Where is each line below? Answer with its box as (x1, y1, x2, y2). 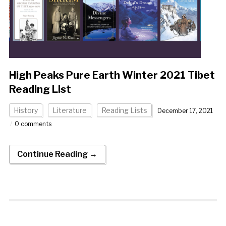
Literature (52, 106, 87, 115)
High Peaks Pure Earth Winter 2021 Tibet (9, 69, 215, 82)
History (13, 106, 38, 115)
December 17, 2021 (157, 107, 213, 115)
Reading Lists (101, 106, 147, 115)
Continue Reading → (17, 149, 97, 159)
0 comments (14, 120, 51, 128)
